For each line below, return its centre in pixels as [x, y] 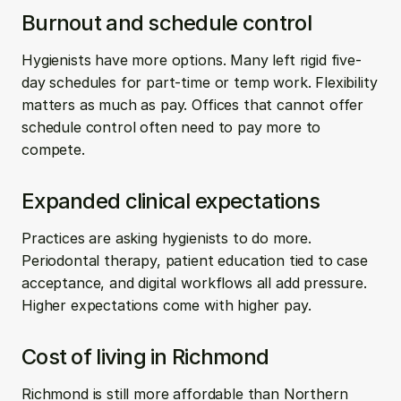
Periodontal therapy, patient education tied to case [195, 260]
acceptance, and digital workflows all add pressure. [194, 283]
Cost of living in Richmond [145, 357]
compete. [53, 149]
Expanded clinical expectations [171, 201]
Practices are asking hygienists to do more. [167, 238]
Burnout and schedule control [166, 23]
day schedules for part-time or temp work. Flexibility [200, 82]
